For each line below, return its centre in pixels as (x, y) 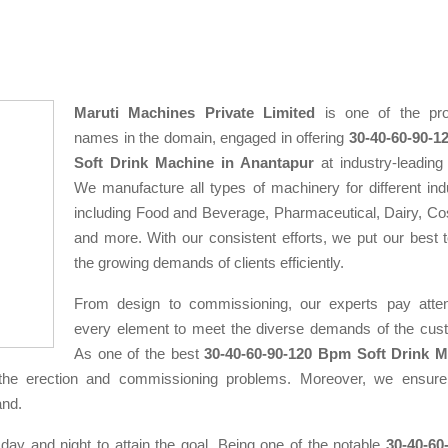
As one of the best (139, 353)
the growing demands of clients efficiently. (209, 262)
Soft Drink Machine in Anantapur (194, 162)
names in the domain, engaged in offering (211, 137)
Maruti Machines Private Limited (195, 112)
